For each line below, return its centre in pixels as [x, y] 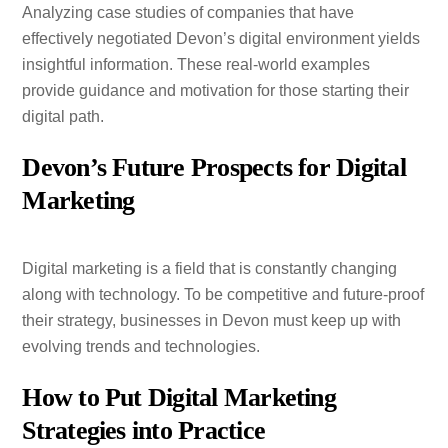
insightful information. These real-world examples [196, 65]
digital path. [63, 117]
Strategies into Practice [143, 430]
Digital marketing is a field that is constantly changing [210, 268]
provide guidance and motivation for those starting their [216, 91]
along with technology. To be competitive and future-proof [223, 294]
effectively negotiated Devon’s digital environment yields [221, 39]
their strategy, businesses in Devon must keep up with [212, 320]
